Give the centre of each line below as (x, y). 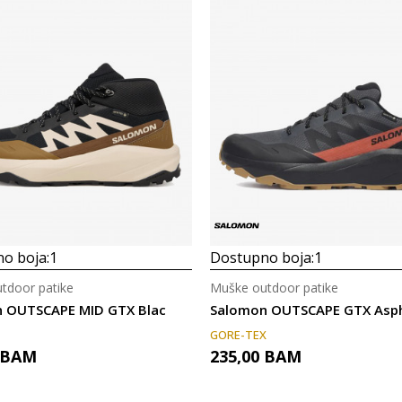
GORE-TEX (238, 335)
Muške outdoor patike (274, 288)
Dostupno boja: (262, 258)
